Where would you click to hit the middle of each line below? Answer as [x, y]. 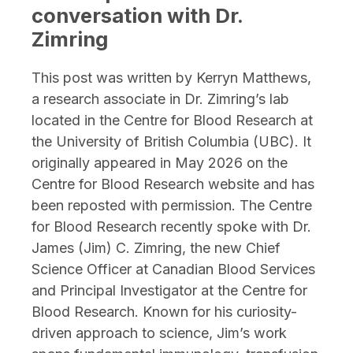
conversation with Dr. [137, 15]
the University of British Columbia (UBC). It [171, 141]
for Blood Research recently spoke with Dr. [171, 226]
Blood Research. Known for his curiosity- [164, 311]
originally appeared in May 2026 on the [160, 162]
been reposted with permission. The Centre [172, 205]
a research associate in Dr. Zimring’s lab [160, 98]
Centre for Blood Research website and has [173, 184]
